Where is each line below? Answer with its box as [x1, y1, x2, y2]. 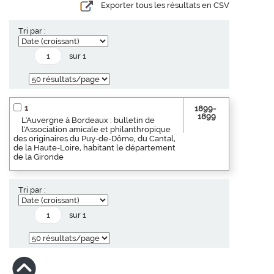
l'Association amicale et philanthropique [21, 124, 171, 134]
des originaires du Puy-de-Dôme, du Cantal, [13, 133, 176, 143]
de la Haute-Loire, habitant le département [13, 143, 176, 152]
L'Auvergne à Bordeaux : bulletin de [21, 115, 155, 125]
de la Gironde [13, 152, 64, 161]
